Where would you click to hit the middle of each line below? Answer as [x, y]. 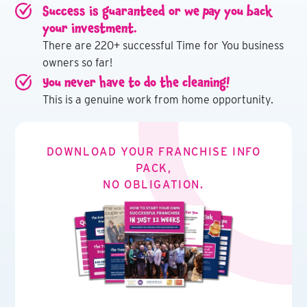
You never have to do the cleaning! [136, 82]
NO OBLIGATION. [153, 185]
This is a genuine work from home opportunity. [158, 100]
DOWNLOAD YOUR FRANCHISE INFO [153, 152]
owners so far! [78, 63]
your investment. [90, 28]
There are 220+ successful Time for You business [163, 46]
